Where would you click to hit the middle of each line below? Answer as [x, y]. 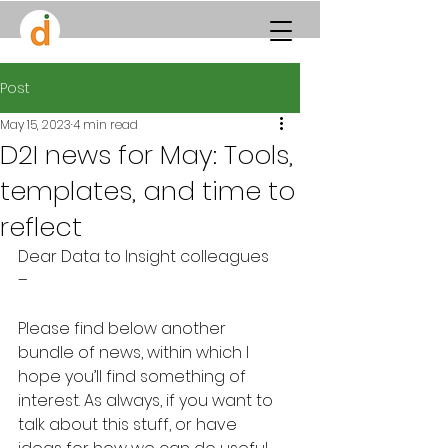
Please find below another [124, 328]
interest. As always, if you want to [147, 400]
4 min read [105, 124]
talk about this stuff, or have [129, 424]
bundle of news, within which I [135, 352]
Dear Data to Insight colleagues [145, 256]
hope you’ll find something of [134, 376]
